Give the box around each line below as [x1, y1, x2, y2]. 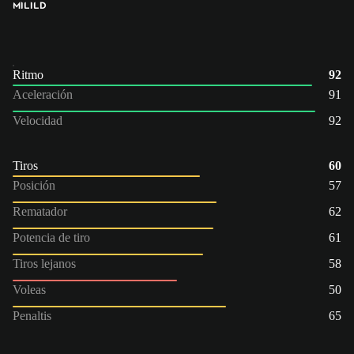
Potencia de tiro [13, 230, 90, 244]
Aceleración [13, 87, 73, 101]
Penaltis [13, 308, 51, 322]
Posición [13, 178, 55, 192]
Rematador [13, 204, 67, 218]
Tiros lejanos [13, 256, 76, 270]
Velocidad [13, 113, 62, 127]
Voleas [13, 282, 46, 296]
